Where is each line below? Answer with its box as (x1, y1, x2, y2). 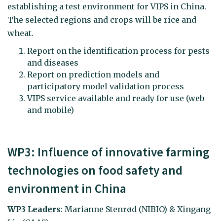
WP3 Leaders (7, 204, 61, 214)
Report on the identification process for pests (27, 45, 210, 56)
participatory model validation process (27, 81, 186, 91)
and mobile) (27, 105, 76, 115)
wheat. (7, 28, 36, 38)
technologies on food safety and (7, 162, 183, 179)
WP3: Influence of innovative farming (7, 144, 210, 160)
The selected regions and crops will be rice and (7, 15, 196, 25)
